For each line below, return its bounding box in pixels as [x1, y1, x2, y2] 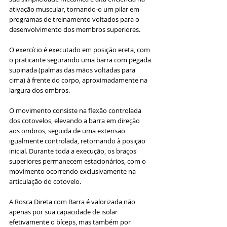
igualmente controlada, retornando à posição [9, 136, 147, 146]
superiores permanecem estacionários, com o [9, 157, 147, 166]
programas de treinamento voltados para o [9, 15, 141, 24]
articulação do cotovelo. [9, 177, 81, 186]
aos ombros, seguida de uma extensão [9, 126, 127, 136]
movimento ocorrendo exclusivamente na [9, 167, 137, 176]
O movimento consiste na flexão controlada [9, 106, 143, 116]
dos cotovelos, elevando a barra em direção [9, 116, 141, 126]
